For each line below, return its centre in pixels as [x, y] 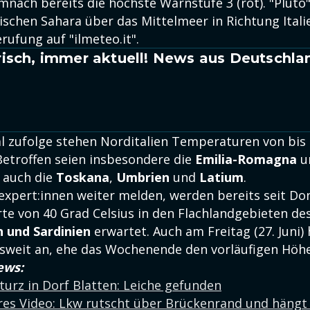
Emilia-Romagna [246, 159]
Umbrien [143, 177]
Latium [221, 177]
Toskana [83, 177]
